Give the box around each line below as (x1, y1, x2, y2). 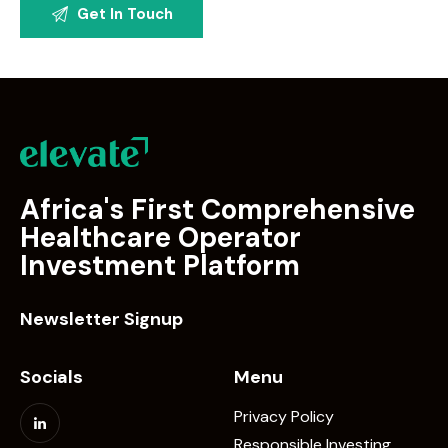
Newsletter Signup (20, 306, 183, 331)
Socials (20, 365, 83, 390)
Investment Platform (20, 247, 300, 285)
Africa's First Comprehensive (20, 191, 415, 229)
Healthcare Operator (20, 219, 301, 257)
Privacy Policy (234, 405, 334, 427)
